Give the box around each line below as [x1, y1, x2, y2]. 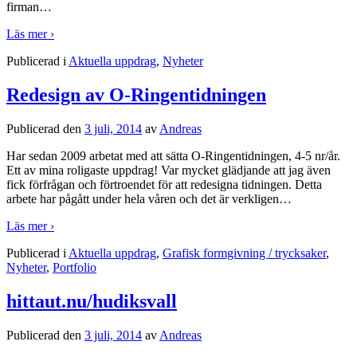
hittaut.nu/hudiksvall [6, 290, 177, 312]
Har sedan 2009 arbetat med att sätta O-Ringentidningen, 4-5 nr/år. [6, 148, 340, 163]
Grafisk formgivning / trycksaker [163, 245, 326, 260]
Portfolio [53, 260, 96, 274]
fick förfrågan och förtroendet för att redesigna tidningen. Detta [6, 177, 322, 191]
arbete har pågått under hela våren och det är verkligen [6, 191, 279, 206]
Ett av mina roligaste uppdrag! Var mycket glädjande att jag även [6, 163, 331, 177]
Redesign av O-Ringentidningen [6, 84, 266, 105]
